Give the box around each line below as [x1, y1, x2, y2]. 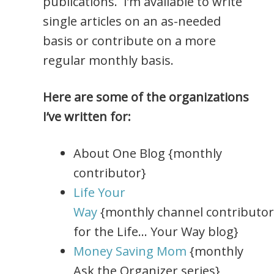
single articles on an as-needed [43, 13, 221, 30]
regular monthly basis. [43, 52, 174, 69]
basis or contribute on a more [43, 32, 216, 50]
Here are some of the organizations [43, 89, 249, 106]
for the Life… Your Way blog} [73, 223, 239, 240]
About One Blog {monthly [73, 145, 222, 162]
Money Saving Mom [73, 243, 187, 260]
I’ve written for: [43, 108, 131, 125]
